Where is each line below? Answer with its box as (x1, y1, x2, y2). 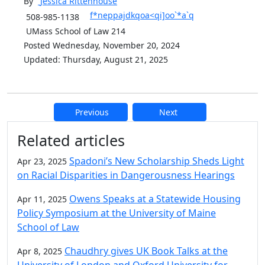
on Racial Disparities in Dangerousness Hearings (17, 168, 235, 182)
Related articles (17, 130, 125, 150)
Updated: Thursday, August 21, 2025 (24, 53, 168, 65)
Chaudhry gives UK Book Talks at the (64, 244, 228, 257)
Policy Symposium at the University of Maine (17, 206, 216, 219)
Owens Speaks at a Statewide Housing (69, 192, 241, 205)
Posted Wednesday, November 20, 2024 (24, 39, 180, 51)
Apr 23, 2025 (17, 155, 67, 167)
